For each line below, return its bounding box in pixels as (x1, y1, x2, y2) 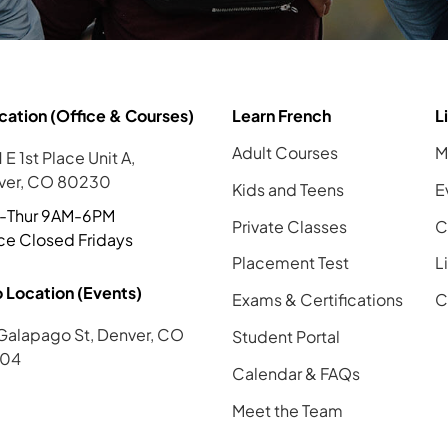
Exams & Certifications (231, 289, 403, 311)
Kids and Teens (231, 178, 344, 200)
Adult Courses (231, 141, 338, 163)
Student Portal (231, 325, 340, 347)
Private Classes (231, 215, 347, 237)
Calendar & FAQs (231, 362, 360, 384)
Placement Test (231, 252, 349, 274)
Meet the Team (231, 399, 343, 421)
